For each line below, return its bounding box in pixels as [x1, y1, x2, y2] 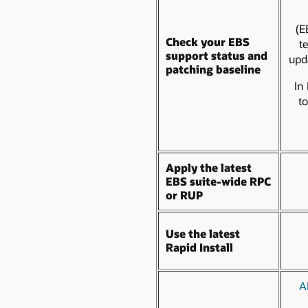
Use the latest [166, 225, 240, 241]
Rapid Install [166, 239, 233, 254]
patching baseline [166, 61, 261, 76]
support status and [166, 47, 267, 63]
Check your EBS [166, 34, 250, 49]
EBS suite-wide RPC [166, 173, 271, 188]
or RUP [166, 187, 203, 202]
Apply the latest [166, 159, 252, 175]
